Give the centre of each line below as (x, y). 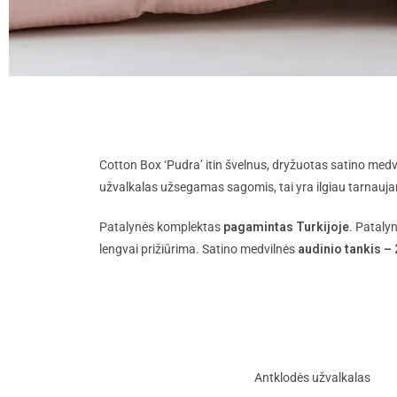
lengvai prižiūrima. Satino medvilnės (197, 249)
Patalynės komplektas (161, 227)
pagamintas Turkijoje (286, 227)
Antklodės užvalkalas (312, 378)
